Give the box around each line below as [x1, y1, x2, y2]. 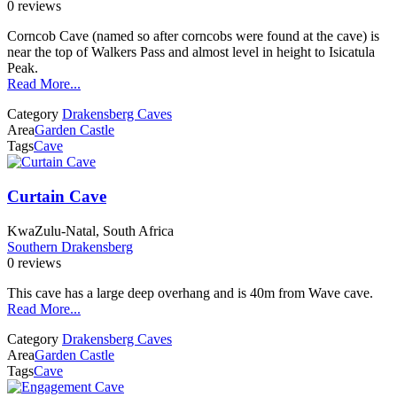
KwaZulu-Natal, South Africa [7, 222, 174, 238]
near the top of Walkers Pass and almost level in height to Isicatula [7, 44, 375, 60]
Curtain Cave [7, 186, 106, 206]
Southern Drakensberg [7, 238, 133, 254]
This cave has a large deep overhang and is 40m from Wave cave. [7, 284, 373, 300]
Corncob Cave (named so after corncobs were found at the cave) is [7, 28, 379, 44]
